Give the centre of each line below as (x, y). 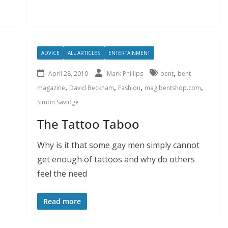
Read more (62, 201)
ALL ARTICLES (84, 53)
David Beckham (91, 88)
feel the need (62, 173)
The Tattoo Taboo (88, 124)
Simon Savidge (58, 102)
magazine (51, 88)
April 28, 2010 (68, 73)
